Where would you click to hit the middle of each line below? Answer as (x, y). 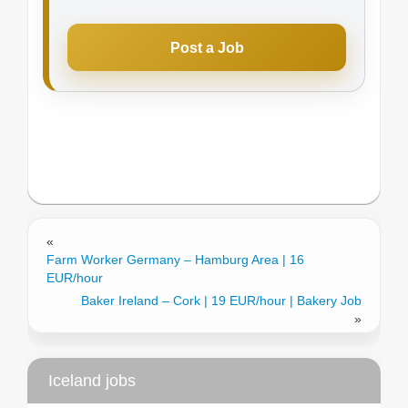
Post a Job (207, 47)
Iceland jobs (92, 381)
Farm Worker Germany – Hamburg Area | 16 (175, 260)
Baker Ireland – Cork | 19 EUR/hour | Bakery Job (221, 301)
